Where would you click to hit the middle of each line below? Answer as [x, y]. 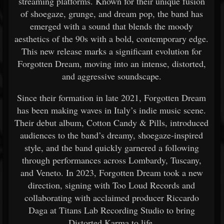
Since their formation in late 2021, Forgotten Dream [111, 97]
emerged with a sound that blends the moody [111, 26]
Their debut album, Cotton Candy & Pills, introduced [111, 122]
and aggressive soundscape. [111, 76]
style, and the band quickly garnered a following [111, 147]
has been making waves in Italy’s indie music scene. [111, 110]
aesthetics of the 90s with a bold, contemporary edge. [111, 38]
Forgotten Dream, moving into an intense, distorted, [111, 63]
